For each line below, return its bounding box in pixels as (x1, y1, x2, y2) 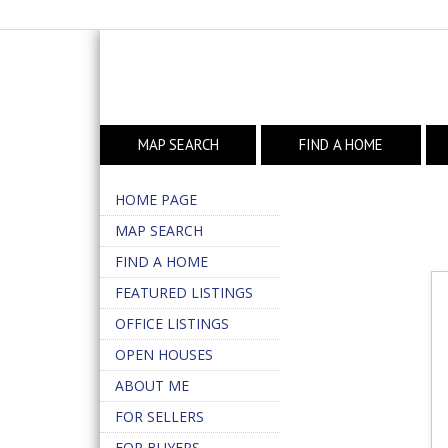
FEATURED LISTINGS (115, 283, 253, 302)
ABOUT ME (115, 376, 189, 395)
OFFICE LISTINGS (115, 314, 229, 333)
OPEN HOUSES (115, 345, 213, 364)
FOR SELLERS (115, 407, 204, 426)
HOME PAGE (115, 190, 197, 209)
